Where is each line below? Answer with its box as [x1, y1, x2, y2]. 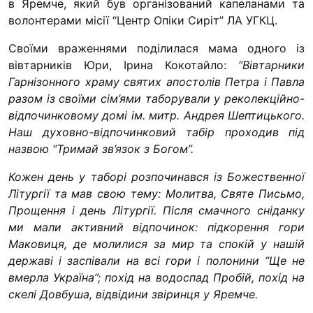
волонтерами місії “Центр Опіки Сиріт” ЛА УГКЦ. [8, 13, 277, 27]
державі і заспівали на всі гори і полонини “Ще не [8, 253, 305, 268]
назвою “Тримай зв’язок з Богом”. [8, 141, 194, 156]
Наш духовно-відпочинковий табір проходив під [8, 124, 305, 139]
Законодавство [201, 32, 286, 46]
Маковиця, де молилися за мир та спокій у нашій [8, 236, 305, 251]
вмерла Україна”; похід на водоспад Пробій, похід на [8, 270, 305, 284]
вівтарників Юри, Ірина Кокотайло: [8, 57, 238, 72]
